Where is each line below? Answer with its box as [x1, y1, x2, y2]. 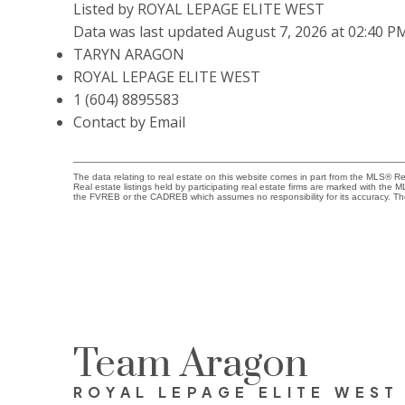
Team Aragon [72, 340, 308, 390]
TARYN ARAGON [72, 44, 184, 65]
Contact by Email [72, 112, 185, 133]
